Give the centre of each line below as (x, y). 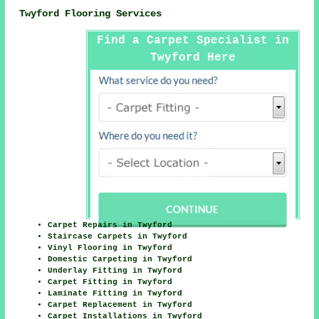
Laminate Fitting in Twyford (115, 293)
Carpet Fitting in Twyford (110, 282)
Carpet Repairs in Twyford (110, 225)
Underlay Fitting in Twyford (115, 270)
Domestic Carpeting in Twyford (120, 259)
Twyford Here (193, 57)
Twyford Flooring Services (91, 14)
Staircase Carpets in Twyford (118, 236)
